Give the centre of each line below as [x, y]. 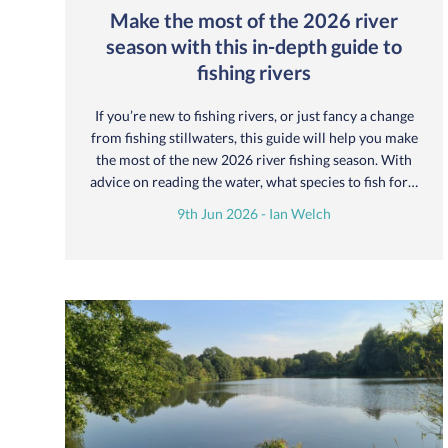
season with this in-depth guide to [254, 45]
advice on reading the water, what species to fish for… [254, 181]
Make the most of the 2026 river [254, 19]
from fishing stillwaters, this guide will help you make [254, 137]
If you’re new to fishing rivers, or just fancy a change [254, 115]
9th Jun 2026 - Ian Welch [254, 213]
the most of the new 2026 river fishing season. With [254, 159]
